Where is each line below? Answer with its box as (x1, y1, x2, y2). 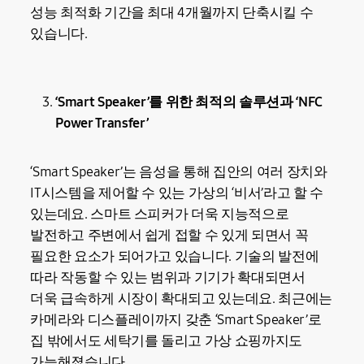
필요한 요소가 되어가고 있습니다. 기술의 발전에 (30, 247, 319, 265)
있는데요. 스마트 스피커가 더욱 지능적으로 (30, 205, 289, 223)
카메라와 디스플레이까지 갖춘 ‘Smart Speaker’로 (30, 310, 322, 328)
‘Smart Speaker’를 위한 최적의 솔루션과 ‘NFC (55, 93, 323, 111)
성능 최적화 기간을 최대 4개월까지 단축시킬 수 (30, 3, 314, 21)
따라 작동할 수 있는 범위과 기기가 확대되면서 (30, 268, 305, 286)
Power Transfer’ (55, 115, 149, 132)
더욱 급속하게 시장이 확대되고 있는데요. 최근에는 (30, 289, 332, 307)
